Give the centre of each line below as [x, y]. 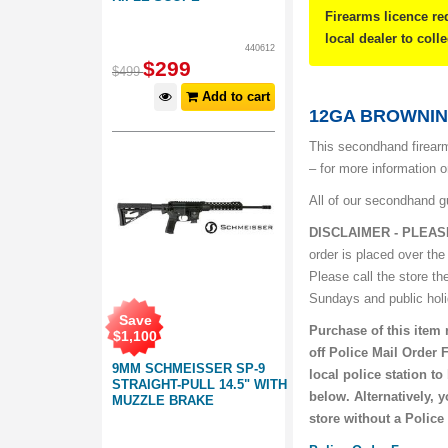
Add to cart [234, 96]
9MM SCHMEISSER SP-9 [188, 368]
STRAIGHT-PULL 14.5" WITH [199, 384]
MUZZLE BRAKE [163, 400]
